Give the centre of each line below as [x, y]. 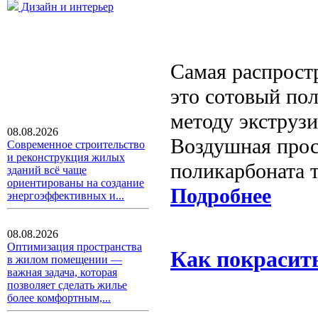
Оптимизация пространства [75, 247]
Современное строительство [76, 144]
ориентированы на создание [76, 183]
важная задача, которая [62, 272]
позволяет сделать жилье [67, 285]
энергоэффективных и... [66, 196]
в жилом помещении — [65, 259]
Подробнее [221, 196]
